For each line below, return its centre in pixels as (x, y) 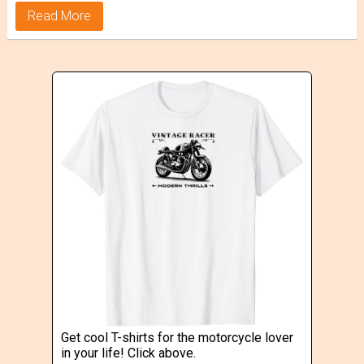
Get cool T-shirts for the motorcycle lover (177, 338)
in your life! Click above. (128, 353)
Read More (59, 16)
